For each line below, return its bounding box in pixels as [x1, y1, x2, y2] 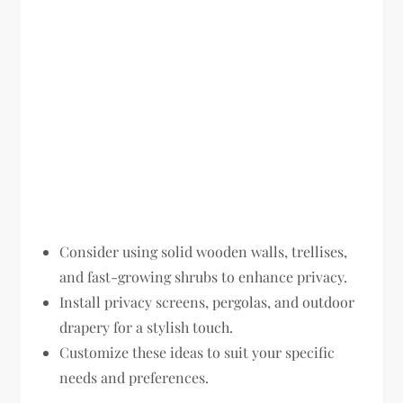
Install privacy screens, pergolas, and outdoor [59, 291, 355, 311]
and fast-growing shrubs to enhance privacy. [59, 266, 348, 286]
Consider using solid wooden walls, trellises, [59, 241, 348, 261]
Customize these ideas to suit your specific [59, 342, 336, 362]
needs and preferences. [59, 367, 210, 387]
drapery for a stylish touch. [59, 317, 234, 336]
